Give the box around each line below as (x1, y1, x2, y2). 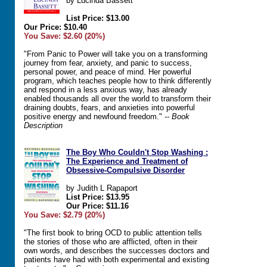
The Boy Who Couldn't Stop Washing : (66, 148, 208, 157)
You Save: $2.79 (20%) (24, 210, 105, 219)
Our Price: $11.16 (66, 201, 129, 210)
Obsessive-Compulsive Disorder (66, 166, 185, 175)
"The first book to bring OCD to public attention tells (24, 228, 202, 237)
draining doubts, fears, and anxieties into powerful (24, 103, 195, 112)
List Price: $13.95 (66, 193, 129, 201)
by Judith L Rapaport (66, 184, 138, 193)
